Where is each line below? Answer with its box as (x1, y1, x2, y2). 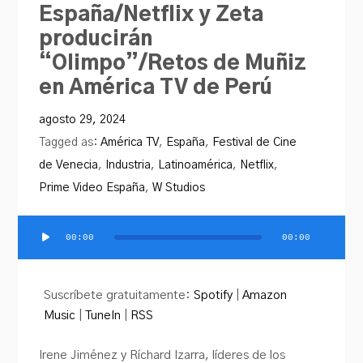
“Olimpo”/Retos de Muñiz (39, 53, 307, 75)
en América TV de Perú (39, 78, 273, 99)
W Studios (152, 181, 206, 194)
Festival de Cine (212, 136, 297, 149)
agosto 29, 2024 (39, 113, 126, 126)
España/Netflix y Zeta (39, 5, 264, 26)
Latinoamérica (158, 159, 233, 172)
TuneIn (85, 309, 122, 322)
